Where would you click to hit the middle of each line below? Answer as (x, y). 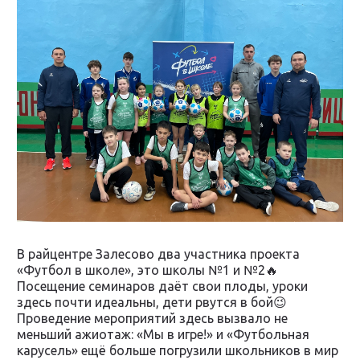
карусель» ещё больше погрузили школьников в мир (178, 350)
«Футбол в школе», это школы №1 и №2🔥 (147, 270)
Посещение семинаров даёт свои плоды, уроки (162, 286)
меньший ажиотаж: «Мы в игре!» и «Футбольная (163, 334)
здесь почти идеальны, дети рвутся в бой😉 (152, 302)
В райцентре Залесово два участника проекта (158, 254)
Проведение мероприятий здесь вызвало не (152, 318)
